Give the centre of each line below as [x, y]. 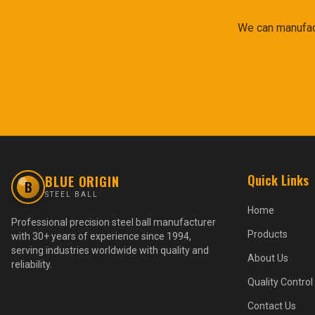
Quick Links [278, 180]
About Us [268, 258]
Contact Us [272, 306]
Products [268, 234]
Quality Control [280, 282]
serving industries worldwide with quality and [110, 250]
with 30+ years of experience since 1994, [101, 236]
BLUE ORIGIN [82, 181]
